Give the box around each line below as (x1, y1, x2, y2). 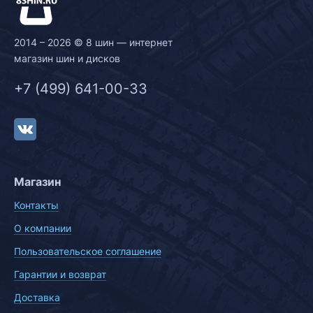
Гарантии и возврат (14, 268, 106, 280)
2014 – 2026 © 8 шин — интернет (14, 36, 173, 48)
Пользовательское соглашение (14, 245, 161, 257)
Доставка (14, 291, 60, 303)
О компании (14, 222, 71, 234)
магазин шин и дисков (14, 52, 120, 64)
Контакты (14, 199, 59, 211)
